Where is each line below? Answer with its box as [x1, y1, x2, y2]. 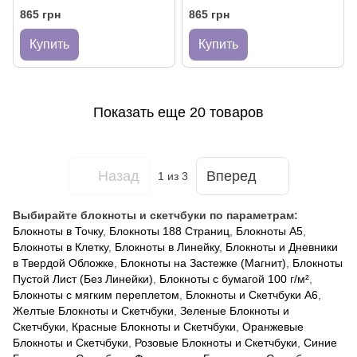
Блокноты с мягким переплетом [13, 288, 179, 302]
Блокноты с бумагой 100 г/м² [159, 273, 309, 286]
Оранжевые [242, 320, 304, 334]
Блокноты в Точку [13, 225, 103, 238]
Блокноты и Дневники [226, 241, 338, 254]
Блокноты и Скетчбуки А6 [186, 288, 318, 302]
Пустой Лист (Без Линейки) [13, 273, 153, 286]
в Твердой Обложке [13, 257, 114, 270]
